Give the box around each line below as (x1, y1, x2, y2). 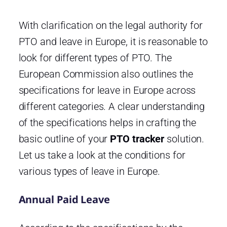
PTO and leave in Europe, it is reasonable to (18, 35, 208, 48)
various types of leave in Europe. (18, 165, 161, 177)
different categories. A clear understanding (18, 100, 205, 112)
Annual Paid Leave (18, 192, 110, 206)
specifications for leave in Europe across (18, 84, 196, 96)
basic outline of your (18, 132, 110, 145)
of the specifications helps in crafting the (18, 116, 197, 129)
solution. (164, 132, 205, 145)
